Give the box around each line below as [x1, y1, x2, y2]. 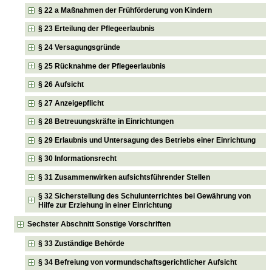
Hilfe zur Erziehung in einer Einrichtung [38, 200, 172, 209]
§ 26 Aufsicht [38, 80, 84, 89]
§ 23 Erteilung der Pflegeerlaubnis [38, 24, 155, 33]
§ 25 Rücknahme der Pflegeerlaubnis [38, 61, 166, 70]
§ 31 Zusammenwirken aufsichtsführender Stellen [38, 173, 211, 182]
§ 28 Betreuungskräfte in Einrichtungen [38, 117, 174, 126]
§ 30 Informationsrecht [38, 154, 117, 163]
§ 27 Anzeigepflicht [38, 98, 104, 107]
